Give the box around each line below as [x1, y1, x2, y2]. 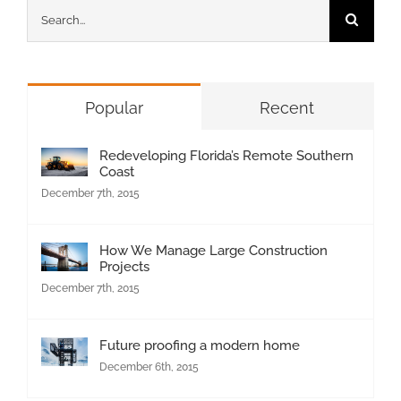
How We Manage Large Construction [99, 243, 328, 260]
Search [26, 4, 69, 21]
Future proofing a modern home [99, 337, 300, 354]
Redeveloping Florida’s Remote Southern [99, 148, 354, 165]
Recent [260, 98, 315, 118]
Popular [84, 98, 143, 118]
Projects [99, 259, 149, 276]
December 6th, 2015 [99, 361, 199, 374]
